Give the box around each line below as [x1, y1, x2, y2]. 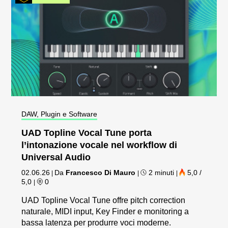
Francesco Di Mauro [66, 168, 136, 177]
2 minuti [147, 168, 177, 177]
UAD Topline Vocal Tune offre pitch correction [21, 196, 186, 205]
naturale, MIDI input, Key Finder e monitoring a [21, 207, 189, 216]
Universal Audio [21, 152, 91, 163]
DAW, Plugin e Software [21, 110, 98, 119]
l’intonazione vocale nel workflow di [21, 140, 178, 151]
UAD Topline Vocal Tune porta [21, 128, 152, 138]
